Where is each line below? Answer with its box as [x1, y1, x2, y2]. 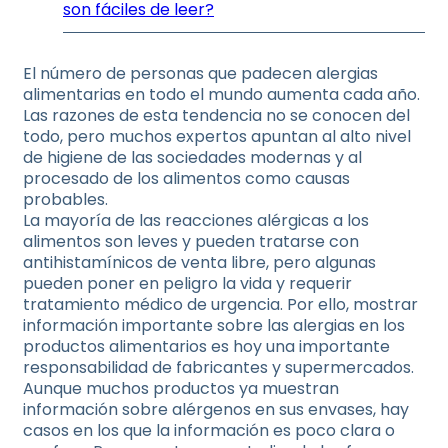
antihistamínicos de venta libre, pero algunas [23, 251, 376, 274]
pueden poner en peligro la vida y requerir [23, 272, 352, 295]
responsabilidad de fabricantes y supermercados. [23, 356, 414, 379]
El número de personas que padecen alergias [23, 62, 378, 85]
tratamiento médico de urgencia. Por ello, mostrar [23, 293, 418, 316]
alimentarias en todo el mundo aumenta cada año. [23, 83, 420, 106]
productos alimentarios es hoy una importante [23, 335, 390, 358]
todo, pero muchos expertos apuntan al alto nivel [23, 125, 411, 148]
